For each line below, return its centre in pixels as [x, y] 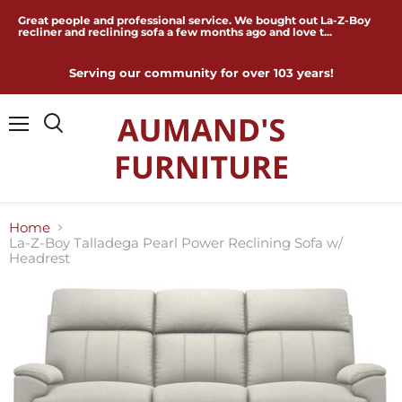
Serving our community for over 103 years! [201, 73]
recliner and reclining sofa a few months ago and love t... [175, 32]
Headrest [39, 258]
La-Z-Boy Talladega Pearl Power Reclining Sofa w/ [176, 243]
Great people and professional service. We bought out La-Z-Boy [194, 20]
